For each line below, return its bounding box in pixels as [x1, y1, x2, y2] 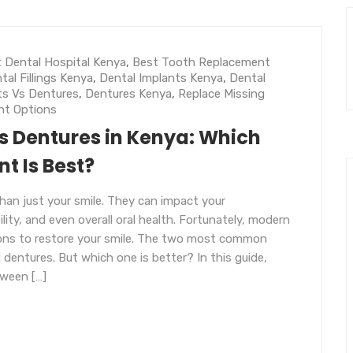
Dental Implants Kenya [99, 71, 223, 85]
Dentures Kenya [85, 87, 172, 101]
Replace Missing [178, 87, 265, 101]
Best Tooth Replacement [132, 55, 270, 69]
